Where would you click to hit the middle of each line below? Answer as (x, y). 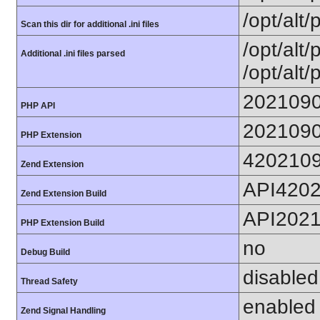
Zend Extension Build (64, 194)
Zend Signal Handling (63, 311)
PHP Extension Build (62, 223)
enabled (279, 307)
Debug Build (45, 252)
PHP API (38, 106)
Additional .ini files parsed (73, 54)
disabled (281, 277)
